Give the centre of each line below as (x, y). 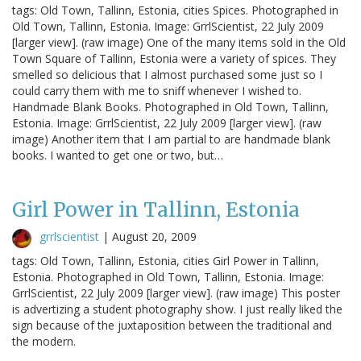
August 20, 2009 (154, 236)
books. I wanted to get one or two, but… (118, 155)
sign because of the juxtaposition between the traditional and (172, 325)
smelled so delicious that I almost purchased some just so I (167, 74)
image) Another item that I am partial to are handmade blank (171, 139)
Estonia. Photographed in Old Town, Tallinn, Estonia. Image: (168, 276)
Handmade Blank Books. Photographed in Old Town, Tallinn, (170, 106)
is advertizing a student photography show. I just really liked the (177, 309)
